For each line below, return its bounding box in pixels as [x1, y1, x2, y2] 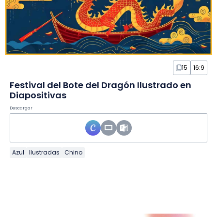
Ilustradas [29, 148, 60, 156]
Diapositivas [10, 89, 66, 101]
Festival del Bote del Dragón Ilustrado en [10, 78, 191, 91]
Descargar [10, 105, 32, 111]
